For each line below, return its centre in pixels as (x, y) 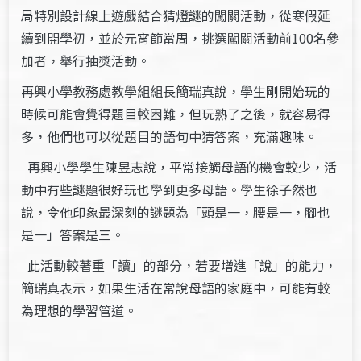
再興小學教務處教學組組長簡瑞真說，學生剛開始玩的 (176, 91)
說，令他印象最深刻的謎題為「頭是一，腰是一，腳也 (176, 212)
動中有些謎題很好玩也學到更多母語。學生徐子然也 (170, 189)
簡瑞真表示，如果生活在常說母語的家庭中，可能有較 (176, 288)
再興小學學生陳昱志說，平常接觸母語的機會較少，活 (179, 167)
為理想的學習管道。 (79, 310)
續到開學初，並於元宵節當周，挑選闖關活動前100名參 (180, 38)
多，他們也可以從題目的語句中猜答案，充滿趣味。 (170, 136)
